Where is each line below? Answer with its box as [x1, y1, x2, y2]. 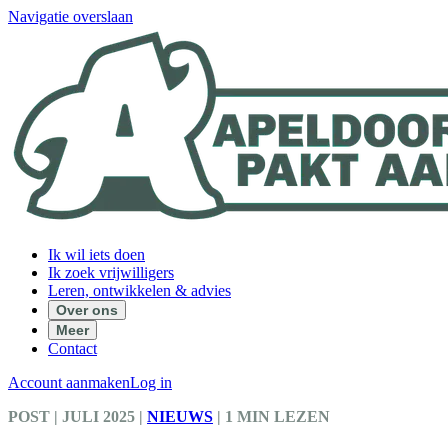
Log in [130, 374, 172, 391]
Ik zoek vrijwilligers [48, 264, 174, 281]
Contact [48, 340, 97, 357]
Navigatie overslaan [8, 8, 133, 25]
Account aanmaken [8, 374, 130, 391]
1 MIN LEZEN [225, 408, 330, 425]
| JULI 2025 [50, 408, 135, 425]
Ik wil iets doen [48, 246, 145, 263]
